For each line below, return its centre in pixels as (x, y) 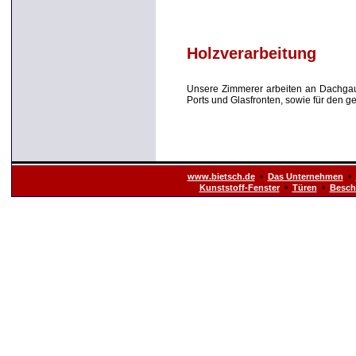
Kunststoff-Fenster (239, 188)
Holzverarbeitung (252, 53)
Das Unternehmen (305, 177)
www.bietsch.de (221, 177)
